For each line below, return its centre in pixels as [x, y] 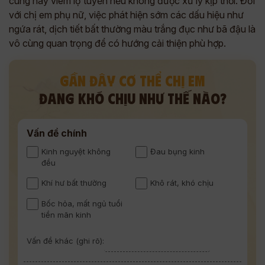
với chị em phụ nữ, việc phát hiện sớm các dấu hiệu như [126, 15]
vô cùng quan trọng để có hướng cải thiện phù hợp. [117, 43]
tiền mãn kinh [66, 215]
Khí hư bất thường [74, 183]
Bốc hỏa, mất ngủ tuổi [82, 203]
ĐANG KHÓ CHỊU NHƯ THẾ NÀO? [132, 98]
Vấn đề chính [57, 133]
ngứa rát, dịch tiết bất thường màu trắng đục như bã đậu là [132, 29]
